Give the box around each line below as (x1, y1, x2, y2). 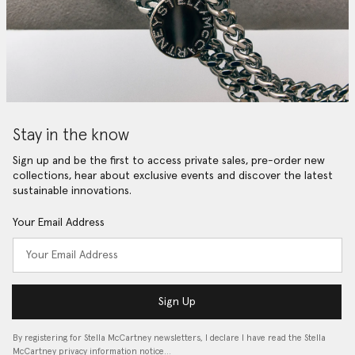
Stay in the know (13, 128, 129, 144)
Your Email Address (13, 217, 105, 228)
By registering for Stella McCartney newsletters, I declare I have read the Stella (13, 334, 326, 342)
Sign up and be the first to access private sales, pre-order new (13, 155, 325, 167)
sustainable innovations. (13, 185, 132, 197)
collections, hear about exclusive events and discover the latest (13, 170, 333, 182)
